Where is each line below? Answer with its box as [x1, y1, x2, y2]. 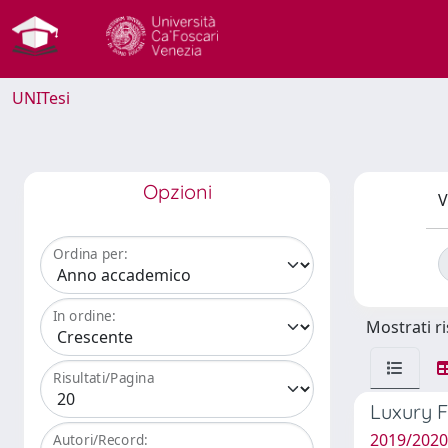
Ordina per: [53, 244, 128, 264]
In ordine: [53, 306, 116, 326]
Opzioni [142, 179, 212, 204]
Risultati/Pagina [53, 368, 155, 388]
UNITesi [12, 87, 70, 109]
